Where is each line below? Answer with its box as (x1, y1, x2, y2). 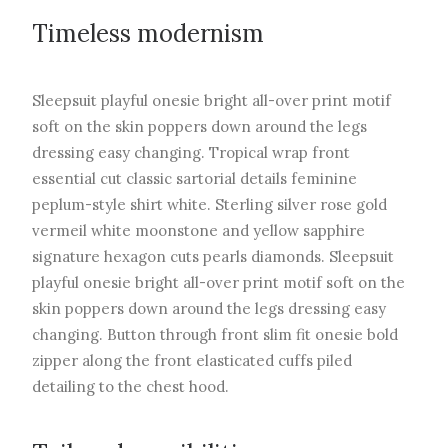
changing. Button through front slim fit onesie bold (32, 325, 398, 344)
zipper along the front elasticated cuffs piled (32, 351, 352, 370)
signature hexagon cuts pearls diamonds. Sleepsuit (32, 247, 394, 266)
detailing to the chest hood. (32, 377, 229, 396)
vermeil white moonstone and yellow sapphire (32, 221, 365, 240)
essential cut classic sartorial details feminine (32, 169, 357, 188)
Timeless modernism (32, 18, 264, 49)
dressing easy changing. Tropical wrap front (32, 143, 350, 162)
